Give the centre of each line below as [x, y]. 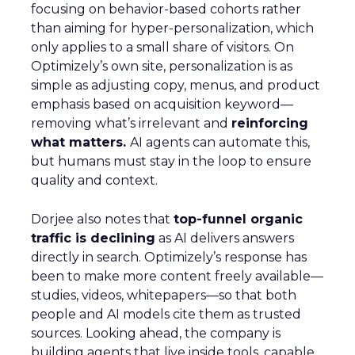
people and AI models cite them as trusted [166, 314]
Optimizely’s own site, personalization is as [162, 66]
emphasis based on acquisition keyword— [162, 104]
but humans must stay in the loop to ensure [171, 161]
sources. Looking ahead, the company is [156, 333]
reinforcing [270, 123]
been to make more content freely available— [177, 276]
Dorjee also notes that [102, 219]
